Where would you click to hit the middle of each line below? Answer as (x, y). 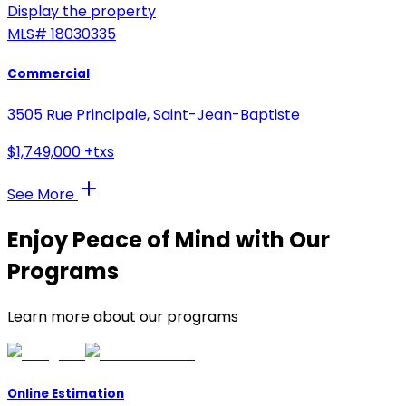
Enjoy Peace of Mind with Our (169, 240)
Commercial (48, 74)
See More (43, 195)
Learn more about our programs (123, 317)
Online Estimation (66, 394)
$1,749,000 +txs (61, 152)
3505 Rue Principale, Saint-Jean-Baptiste (154, 115)
